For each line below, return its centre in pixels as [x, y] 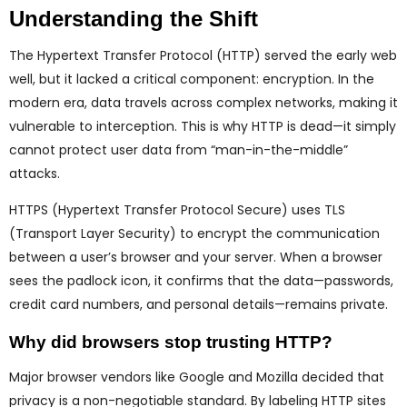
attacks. [35, 174]
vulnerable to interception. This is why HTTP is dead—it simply [203, 127]
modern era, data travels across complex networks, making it [203, 103]
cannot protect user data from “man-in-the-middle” [179, 150]
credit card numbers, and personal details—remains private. [199, 305]
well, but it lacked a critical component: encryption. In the [192, 79]
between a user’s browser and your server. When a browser [196, 258]
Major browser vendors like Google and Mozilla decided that [197, 377]
